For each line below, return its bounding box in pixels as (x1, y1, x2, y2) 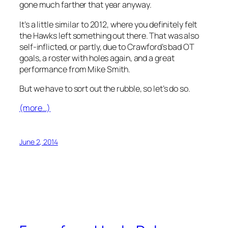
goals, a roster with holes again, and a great (19, 52, 175, 64)
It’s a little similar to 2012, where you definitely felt (19, 18, 197, 30)
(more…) (19, 102, 51, 114)
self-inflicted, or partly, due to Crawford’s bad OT (19, 41, 194, 52)
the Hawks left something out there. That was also (19, 30, 199, 41)
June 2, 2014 (19, 137, 58, 147)
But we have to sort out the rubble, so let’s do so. (19, 82, 190, 94)
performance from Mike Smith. (19, 63, 131, 75)
